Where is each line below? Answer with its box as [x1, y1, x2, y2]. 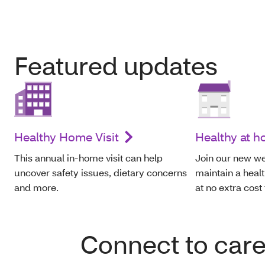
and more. [14, 181, 61, 194]
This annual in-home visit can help [14, 151, 163, 164]
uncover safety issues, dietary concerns [14, 166, 187, 179]
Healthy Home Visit [14, 129, 119, 145]
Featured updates [14, 50, 218, 82]
